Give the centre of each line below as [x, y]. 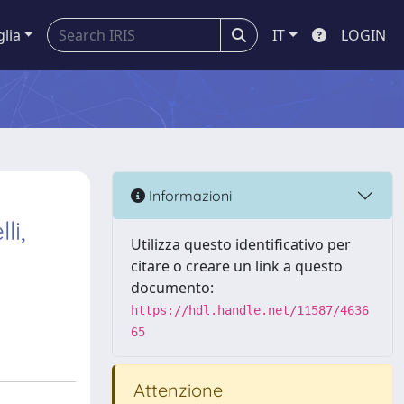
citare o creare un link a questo [237, 266]
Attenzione [176, 390]
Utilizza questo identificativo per [241, 244]
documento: [172, 288]
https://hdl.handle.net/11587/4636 [250, 310]
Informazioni [188, 195]
